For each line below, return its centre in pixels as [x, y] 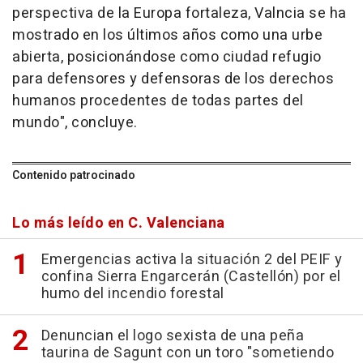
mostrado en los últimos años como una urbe [167, 35]
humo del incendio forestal [132, 294]
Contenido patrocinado [74, 175]
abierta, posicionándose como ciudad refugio [167, 57]
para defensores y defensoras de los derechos [173, 79]
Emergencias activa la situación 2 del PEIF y [192, 260]
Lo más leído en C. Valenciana [119, 223]
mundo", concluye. [75, 123]
